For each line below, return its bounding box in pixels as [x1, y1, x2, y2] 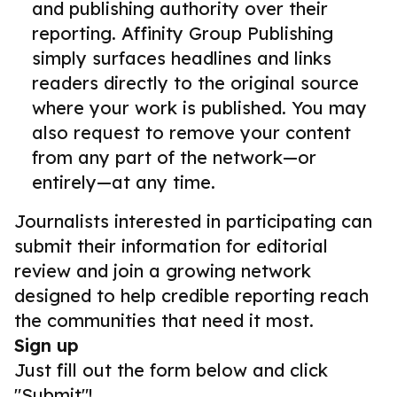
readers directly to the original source [32, 72, 359, 94]
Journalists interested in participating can [14, 210, 372, 232]
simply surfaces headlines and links [32, 47, 331, 69]
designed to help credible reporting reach [14, 284, 369, 307]
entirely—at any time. [32, 171, 215, 193]
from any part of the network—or [32, 146, 316, 168]
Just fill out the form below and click [14, 359, 328, 381]
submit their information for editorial [14, 235, 328, 257]
